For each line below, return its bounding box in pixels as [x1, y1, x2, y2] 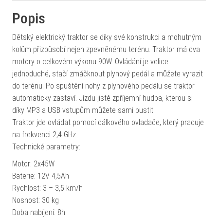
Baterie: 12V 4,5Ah [12, 171, 69, 181]
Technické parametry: [12, 142, 80, 151]
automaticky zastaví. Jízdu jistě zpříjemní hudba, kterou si [12, 93, 193, 103]
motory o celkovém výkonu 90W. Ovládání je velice [12, 56, 168, 66]
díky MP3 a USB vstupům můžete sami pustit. [12, 105, 155, 115]
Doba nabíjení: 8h [12, 207, 65, 217]
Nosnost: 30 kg [12, 195, 59, 205]
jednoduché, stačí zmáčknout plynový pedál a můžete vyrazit [12, 69, 203, 78]
